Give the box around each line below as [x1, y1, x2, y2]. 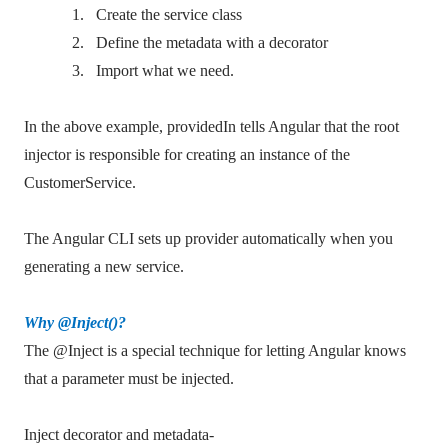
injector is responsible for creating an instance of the [24, 146, 350, 163]
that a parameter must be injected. [24, 370, 234, 387]
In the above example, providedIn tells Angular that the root [24, 118, 399, 135]
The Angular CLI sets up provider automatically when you [24, 230, 393, 247]
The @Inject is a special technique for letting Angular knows [24, 342, 406, 359]
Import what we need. [96, 62, 234, 79]
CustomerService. [24, 174, 136, 191]
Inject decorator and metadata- [24, 426, 214, 443]
